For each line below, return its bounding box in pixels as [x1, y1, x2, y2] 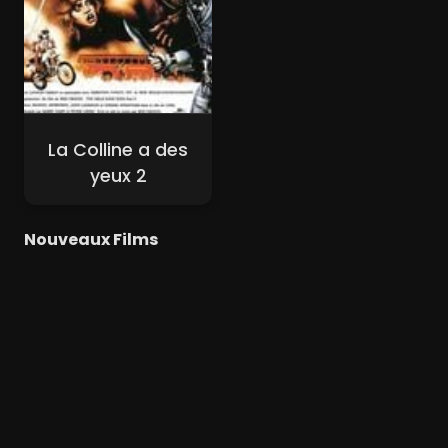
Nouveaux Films [24, 227, 158, 251]
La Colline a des [48, 138, 188, 163]
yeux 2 [89, 164, 147, 189]
